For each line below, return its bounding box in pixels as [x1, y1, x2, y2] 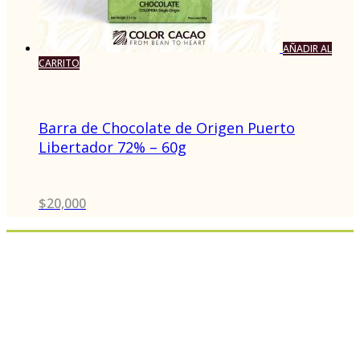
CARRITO [39, 55, 80, 70]
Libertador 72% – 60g [39, 137, 186, 157]
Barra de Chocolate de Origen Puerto [39, 117, 295, 137]
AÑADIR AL [283, 41, 332, 55]
